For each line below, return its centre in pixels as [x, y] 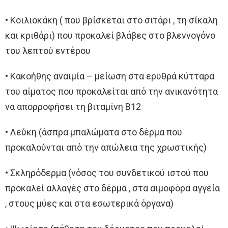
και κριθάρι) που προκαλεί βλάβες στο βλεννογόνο [110, 35]
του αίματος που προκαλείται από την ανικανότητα [111, 91]
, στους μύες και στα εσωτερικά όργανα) [89, 203]
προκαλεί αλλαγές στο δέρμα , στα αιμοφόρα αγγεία [112, 188]
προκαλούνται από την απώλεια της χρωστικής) [106, 147]
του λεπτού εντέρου [48, 50]
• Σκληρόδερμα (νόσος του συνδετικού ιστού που [107, 173]
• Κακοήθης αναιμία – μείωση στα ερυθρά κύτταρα [110, 76]
